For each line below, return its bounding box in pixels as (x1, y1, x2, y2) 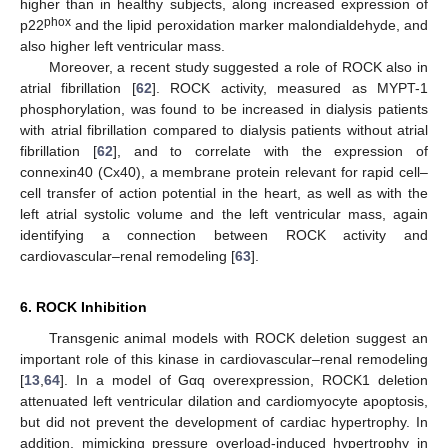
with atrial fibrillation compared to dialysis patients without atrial (20, 121, 428, 138)
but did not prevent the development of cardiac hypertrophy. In (20, 413, 428, 430)
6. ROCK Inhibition (20, 298, 147, 315)
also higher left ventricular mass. (20, 37, 225, 54)
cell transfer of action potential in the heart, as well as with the (20, 184, 428, 201)
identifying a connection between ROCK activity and (20, 226, 428, 243)
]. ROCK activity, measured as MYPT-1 (151, 79, 429, 96)
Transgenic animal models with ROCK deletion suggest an (48, 329, 428, 346)
